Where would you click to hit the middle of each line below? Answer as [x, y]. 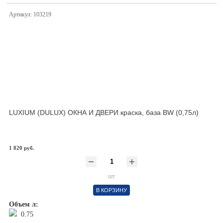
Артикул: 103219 [30, 14]
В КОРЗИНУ [111, 190]
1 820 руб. [22, 148]
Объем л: [24, 204]
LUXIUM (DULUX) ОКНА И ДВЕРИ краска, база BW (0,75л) [104, 112]
